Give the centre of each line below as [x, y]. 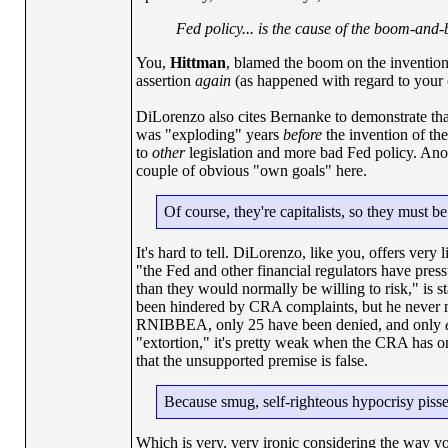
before [302, 134]
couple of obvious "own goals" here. [251, 170]
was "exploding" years [209, 134]
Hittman [197, 62]
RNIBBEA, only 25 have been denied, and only [290, 324]
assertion [165, 80]
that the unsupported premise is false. [251, 360]
